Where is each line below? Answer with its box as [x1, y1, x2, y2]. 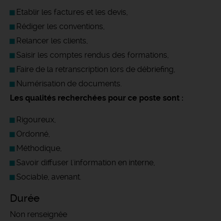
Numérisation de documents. [16, 79, 122, 88]
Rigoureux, [16, 115, 56, 124]
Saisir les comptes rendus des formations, [16, 50, 169, 60]
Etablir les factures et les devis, [16, 7, 128, 17]
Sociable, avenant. [16, 172, 81, 182]
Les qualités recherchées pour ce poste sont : [10, 93, 184, 103]
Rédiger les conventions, [16, 22, 105, 31]
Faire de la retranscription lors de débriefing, [16, 65, 175, 74]
